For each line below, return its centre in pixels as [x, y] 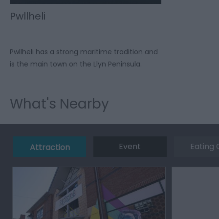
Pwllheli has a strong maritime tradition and [84, 52]
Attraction [50, 148]
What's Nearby [59, 104]
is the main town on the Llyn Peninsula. [76, 64]
